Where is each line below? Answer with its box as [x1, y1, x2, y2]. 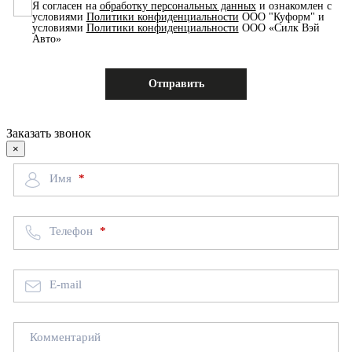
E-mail [49, 277, 82, 291]
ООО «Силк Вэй [238, 21, 320, 34]
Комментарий [29, 330, 101, 343]
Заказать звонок [6, 126, 91, 140]
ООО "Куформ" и [238, 10, 324, 23]
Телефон [49, 225, 96, 238]
